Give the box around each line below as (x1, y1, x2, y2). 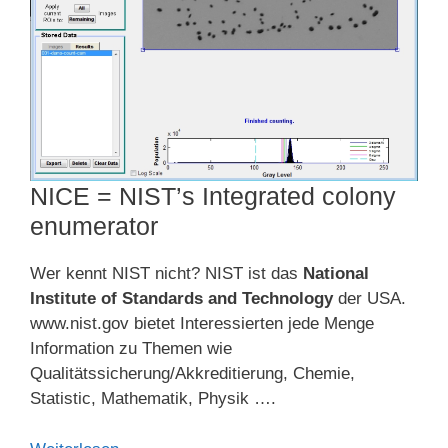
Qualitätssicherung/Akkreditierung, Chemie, (30, 364, 355, 384)
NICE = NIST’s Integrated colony (30, 182, 396, 211)
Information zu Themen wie (30, 339, 237, 359)
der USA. (333, 289, 406, 309)
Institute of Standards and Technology (30, 289, 333, 309)
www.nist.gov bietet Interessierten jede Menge (30, 314, 374, 334)
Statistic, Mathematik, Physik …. (30, 389, 276, 409)
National (303, 264, 369, 284)
